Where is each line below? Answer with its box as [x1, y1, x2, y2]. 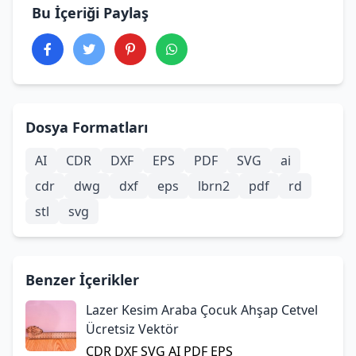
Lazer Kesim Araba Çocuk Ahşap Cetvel [86, 300, 318, 319]
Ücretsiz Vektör [86, 319, 179, 338]
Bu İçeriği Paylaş [32, 2, 149, 22]
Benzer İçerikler [25, 269, 139, 289]
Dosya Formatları [25, 117, 148, 137]
